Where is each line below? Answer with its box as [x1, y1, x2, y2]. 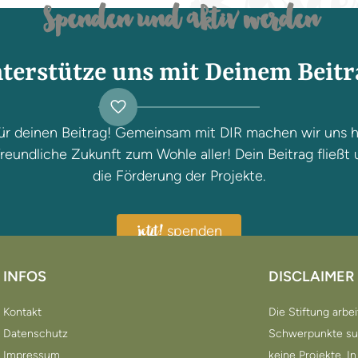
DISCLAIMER [268, 268, 355, 286]
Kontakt [2, 305, 42, 320]
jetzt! [138, 225, 163, 242]
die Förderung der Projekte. [93, 167, 265, 185]
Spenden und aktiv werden [42, 8, 319, 40]
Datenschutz [2, 327, 68, 341]
